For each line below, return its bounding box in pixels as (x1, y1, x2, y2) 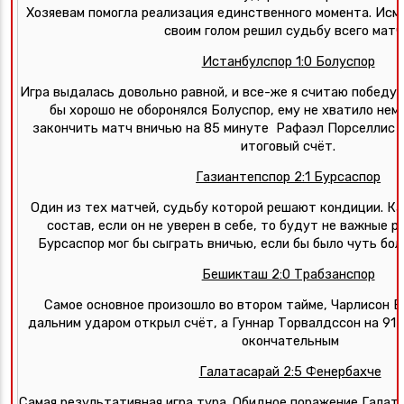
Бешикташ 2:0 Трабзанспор (201, 266, 375, 282)
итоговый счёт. (241, 138, 340, 154)
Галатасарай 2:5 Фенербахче (198, 363, 381, 380)
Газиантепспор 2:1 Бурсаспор (196, 169, 381, 185)
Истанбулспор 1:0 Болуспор (201, 53, 375, 69)
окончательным (241, 333, 339, 349)
